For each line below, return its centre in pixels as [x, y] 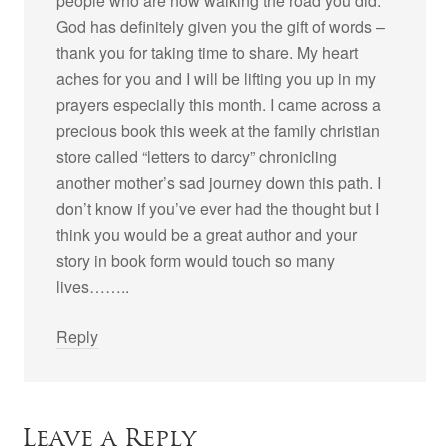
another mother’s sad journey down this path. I [219, 182]
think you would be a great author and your [207, 234]
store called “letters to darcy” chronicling [197, 156]
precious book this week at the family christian [218, 130]
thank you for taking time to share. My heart [207, 52]
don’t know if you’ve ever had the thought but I [218, 208]
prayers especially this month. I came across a [219, 104]
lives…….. [93, 286]
